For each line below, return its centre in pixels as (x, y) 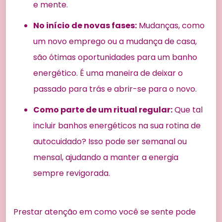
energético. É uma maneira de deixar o (108, 73)
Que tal (188, 110)
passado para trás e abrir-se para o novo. (115, 89)
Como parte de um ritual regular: (103, 110)
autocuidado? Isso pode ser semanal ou (110, 141)
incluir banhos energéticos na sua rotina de (117, 125)
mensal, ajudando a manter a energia (106, 157)
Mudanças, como (171, 25)
